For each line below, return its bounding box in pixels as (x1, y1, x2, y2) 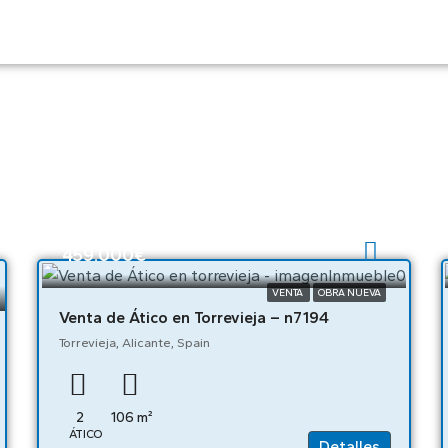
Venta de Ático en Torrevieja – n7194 (59, 307, 330, 327)
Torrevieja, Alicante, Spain (59, 334, 211, 350)
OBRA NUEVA (317, 286, 381, 299)
